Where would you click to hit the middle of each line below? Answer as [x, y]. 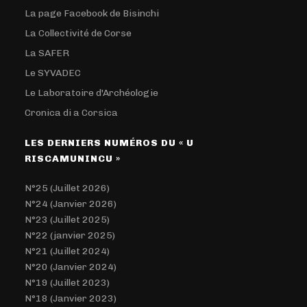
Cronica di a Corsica [72, 113]
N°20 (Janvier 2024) [71, 267]
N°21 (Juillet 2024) [67, 251]
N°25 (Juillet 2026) [67, 188]
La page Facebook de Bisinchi [92, 13]
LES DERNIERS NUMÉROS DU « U [110, 143]
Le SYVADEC [53, 73]
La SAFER [47, 53]
